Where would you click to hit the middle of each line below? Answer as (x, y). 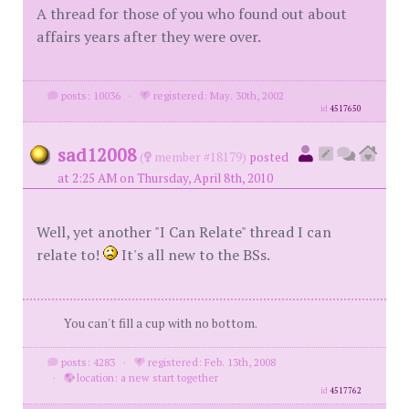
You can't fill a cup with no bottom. (161, 323)
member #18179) (199, 157)
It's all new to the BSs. (194, 255)
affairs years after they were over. (149, 37)
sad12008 (97, 155)
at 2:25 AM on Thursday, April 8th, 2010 (165, 178)
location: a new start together (146, 378)
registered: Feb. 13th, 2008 (210, 362)
